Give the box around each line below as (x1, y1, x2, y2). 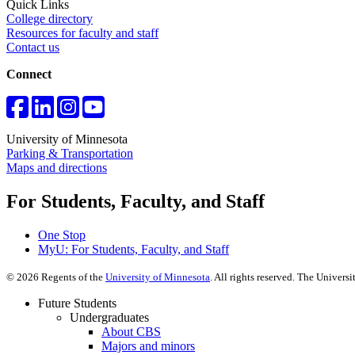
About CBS (101, 325, 161, 339)
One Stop (38, 228, 86, 242)
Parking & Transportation (6, 147, 133, 161)
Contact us (6, 40, 59, 55)
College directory (6, 12, 93, 26)
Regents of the (39, 271, 105, 284)
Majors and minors (101, 339, 195, 353)
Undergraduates (70, 311, 149, 325)
